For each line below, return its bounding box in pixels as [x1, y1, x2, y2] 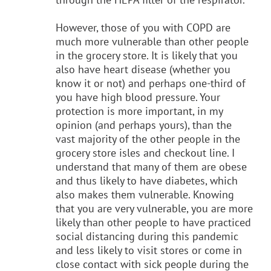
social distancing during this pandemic [56, 229, 238, 243]
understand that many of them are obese [56, 159, 247, 174]
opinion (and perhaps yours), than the [56, 117, 232, 132]
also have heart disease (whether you [56, 62, 230, 76]
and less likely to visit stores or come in [56, 243, 242, 257]
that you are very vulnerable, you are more [56, 201, 253, 215]
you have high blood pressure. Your [56, 90, 220, 104]
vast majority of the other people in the [56, 131, 240, 146]
